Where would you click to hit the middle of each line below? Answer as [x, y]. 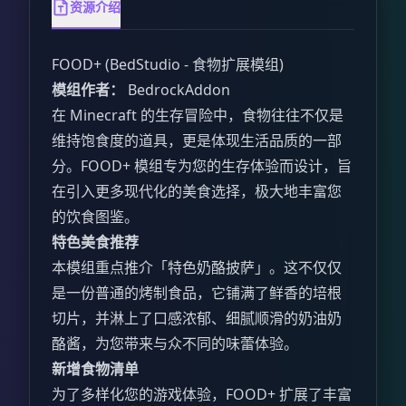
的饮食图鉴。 [95, 217]
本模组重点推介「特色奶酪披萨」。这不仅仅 [197, 268]
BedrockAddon [177, 90]
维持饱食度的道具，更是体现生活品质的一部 [197, 141]
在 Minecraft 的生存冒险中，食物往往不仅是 [198, 116]
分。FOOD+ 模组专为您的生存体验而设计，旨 [202, 166]
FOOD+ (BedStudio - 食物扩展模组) [168, 65]
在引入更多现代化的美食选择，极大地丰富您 [197, 192]
